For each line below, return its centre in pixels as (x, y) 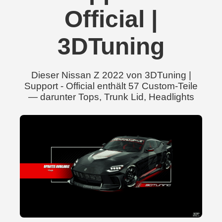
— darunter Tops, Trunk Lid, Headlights (111, 97)
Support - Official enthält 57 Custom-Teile (111, 86)
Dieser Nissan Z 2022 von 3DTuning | (111, 75)
